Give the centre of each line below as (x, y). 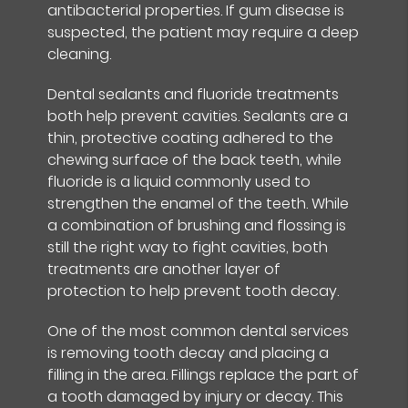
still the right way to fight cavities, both (188, 247)
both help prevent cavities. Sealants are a (198, 116)
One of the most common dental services (199, 331)
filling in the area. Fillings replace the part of (204, 374)
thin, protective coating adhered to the (191, 138)
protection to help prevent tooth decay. (194, 291)
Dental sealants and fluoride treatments (194, 94)
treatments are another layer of (164, 269)
